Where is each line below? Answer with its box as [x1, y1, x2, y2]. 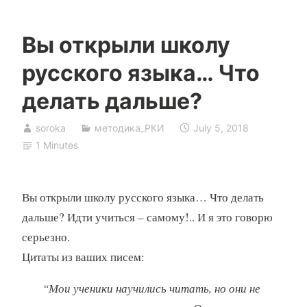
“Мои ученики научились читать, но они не [42, 280, 260, 297]
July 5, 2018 [193, 122, 249, 134]
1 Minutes [35, 139, 78, 151]
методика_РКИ [94, 122, 164, 134]
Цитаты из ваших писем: [21, 249, 145, 265]
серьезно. [21, 229, 70, 245]
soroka [35, 122, 66, 134]
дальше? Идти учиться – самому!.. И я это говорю [21, 209, 273, 225]
